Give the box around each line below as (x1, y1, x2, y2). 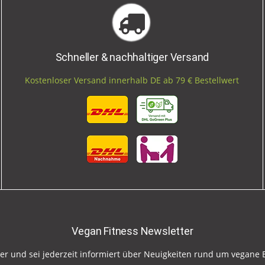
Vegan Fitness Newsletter (72, 225, 193, 238)
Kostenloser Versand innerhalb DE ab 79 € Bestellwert (25, 75, 240, 86)
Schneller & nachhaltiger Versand (55, 51, 209, 64)
